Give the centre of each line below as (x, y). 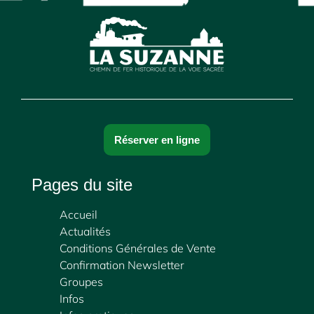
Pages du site (82, 184)
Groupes (82, 281)
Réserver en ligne (157, 139)
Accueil (79, 214)
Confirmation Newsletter (122, 265)
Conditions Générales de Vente (138, 248)
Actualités (86, 231)
